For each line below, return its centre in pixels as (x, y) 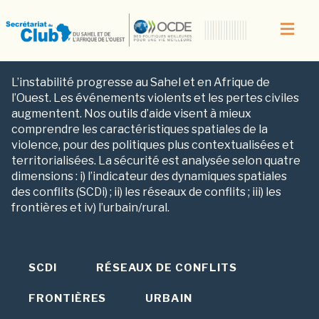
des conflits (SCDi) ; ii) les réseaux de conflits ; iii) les (146, 192)
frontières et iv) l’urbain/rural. (90, 208)
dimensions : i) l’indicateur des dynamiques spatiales (149, 177)
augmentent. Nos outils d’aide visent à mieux (131, 114)
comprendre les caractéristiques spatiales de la (140, 130)
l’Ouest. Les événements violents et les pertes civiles (155, 98)
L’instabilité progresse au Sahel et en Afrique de (141, 83)
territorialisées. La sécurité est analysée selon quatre (156, 161)
